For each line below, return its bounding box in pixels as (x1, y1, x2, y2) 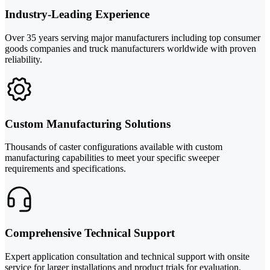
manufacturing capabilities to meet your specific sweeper (5, 152, 219, 163)
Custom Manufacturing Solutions (5, 117, 171, 130)
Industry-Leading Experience (5, 8, 149, 21)
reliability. (5, 54, 42, 65)
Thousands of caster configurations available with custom (5, 142, 222, 152)
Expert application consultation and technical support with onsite (5, 251, 250, 262)
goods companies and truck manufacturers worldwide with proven (5, 43, 256, 54)
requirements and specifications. (5, 163, 126, 174)
